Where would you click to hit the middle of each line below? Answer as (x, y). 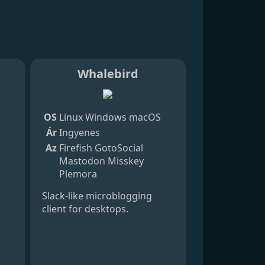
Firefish (75, 148)
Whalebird (108, 73)
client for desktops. (85, 209)
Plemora (78, 174)
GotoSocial (119, 148)
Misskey (125, 161)
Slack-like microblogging (97, 195)
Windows (106, 117)
